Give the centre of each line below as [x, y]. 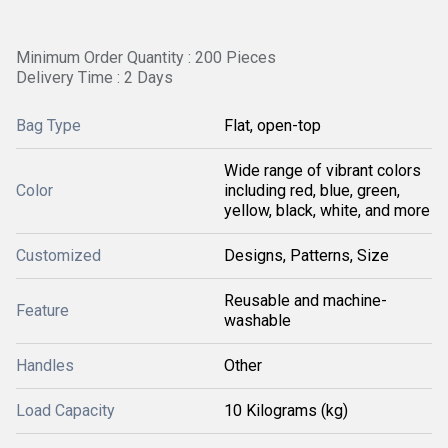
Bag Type [48, 125]
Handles [45, 365]
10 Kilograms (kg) [286, 410]
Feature [42, 310]
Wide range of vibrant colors [322, 170]
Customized [58, 255]
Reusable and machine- [305, 300]
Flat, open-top [272, 125]
